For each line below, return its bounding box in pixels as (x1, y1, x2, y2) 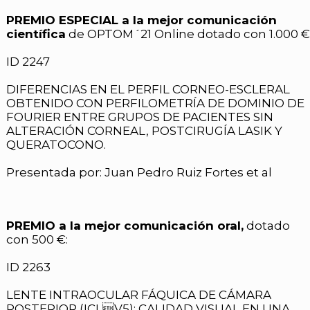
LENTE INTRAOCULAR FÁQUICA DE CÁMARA (6, 287, 271, 302)
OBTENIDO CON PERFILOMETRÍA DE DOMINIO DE (6, 96, 304, 110)
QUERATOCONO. (6, 138, 106, 152)
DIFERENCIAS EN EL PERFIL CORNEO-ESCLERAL (6, 82, 290, 96)
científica (6, 27, 66, 41)
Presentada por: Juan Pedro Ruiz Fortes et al (6, 165, 272, 179)
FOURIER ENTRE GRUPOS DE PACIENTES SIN (6, 110, 273, 124)
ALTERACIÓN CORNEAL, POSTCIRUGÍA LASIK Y (6, 124, 282, 138)
